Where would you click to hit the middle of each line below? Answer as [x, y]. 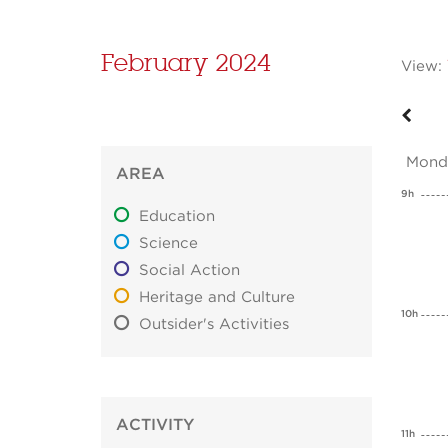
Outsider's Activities [214, 325]
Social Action [190, 271]
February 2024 [186, 63]
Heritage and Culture [217, 298]
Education [177, 217]
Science [169, 244]
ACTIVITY [155, 425]
